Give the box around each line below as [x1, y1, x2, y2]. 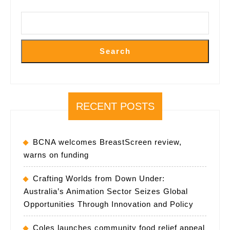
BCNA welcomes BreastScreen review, [33, 137, 182, 146]
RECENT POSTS [75, 100, 155, 112]
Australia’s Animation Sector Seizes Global [24, 186, 188, 196]
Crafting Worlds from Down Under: [33, 174, 165, 183]
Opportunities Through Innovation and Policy [24, 199, 194, 208]
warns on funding [24, 150, 89, 159]
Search [99, 46, 131, 55]
